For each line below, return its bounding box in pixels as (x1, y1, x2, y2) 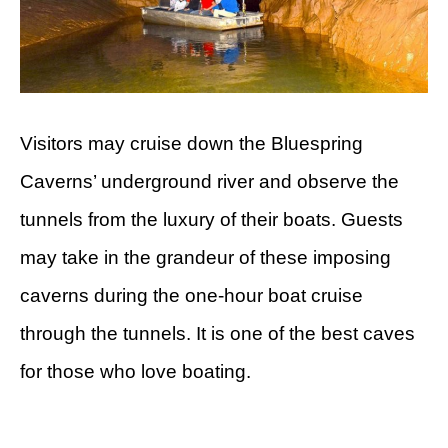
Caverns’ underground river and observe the (20, 170, 399, 192)
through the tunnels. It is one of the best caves (20, 322, 415, 344)
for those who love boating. (20, 360, 251, 382)
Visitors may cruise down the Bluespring (20, 132, 363, 154)
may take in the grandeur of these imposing (20, 246, 391, 268)
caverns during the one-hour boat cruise (20, 284, 363, 306)
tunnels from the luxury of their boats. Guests (20, 208, 403, 230)
